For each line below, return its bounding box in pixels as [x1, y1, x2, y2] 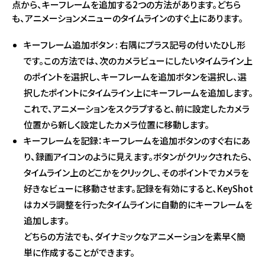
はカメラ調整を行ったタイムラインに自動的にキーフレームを [24, 198, 253, 211]
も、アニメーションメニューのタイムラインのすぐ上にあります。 [12, 11, 243, 24]
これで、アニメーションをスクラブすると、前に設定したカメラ [24, 102, 250, 115]
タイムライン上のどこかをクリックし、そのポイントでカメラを [24, 166, 249, 179]
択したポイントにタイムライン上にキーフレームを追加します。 [24, 86, 253, 99]
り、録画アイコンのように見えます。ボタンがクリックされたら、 [24, 150, 253, 163]
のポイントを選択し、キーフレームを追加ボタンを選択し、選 [24, 70, 247, 83]
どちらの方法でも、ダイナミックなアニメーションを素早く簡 [24, 230, 245, 243]
